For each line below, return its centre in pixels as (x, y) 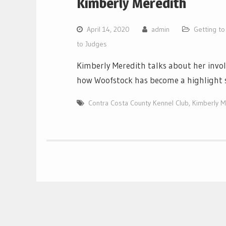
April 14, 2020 (108, 29)
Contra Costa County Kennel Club (138, 103)
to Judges (92, 44)
